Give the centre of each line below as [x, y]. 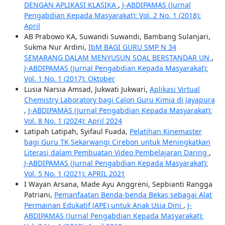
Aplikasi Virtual [175, 89]
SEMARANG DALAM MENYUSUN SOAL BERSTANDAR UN [118, 58]
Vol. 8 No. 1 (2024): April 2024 [73, 121]
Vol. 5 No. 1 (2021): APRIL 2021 [74, 174]
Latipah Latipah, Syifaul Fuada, [77, 132]
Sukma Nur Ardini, [56, 47]
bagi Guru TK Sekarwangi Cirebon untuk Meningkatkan [117, 142]
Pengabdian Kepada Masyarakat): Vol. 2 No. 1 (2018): [112, 16]
